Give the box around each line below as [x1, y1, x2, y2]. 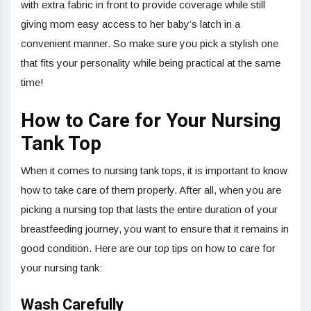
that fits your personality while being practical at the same [21, 57, 280, 69]
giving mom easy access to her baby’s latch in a [21, 18, 240, 31]
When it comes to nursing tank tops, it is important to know [21, 165, 287, 177]
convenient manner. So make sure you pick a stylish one [21, 37, 278, 50]
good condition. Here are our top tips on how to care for [21, 242, 276, 255]
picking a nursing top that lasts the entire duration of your [21, 203, 278, 216]
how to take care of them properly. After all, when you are [21, 184, 281, 196]
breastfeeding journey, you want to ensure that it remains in [21, 223, 289, 235]
